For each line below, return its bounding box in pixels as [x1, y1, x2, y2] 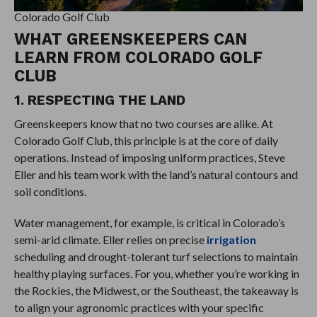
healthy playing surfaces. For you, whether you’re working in [13, 266, 299, 280]
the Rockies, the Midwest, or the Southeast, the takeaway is [13, 283, 299, 297]
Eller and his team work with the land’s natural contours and [13, 167, 298, 181]
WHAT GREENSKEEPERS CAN [13, 29, 247, 48]
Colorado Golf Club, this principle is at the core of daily [13, 133, 278, 147]
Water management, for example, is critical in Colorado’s [13, 215, 285, 229]
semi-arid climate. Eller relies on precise [13, 232, 207, 246]
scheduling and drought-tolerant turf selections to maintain [13, 249, 298, 263]
